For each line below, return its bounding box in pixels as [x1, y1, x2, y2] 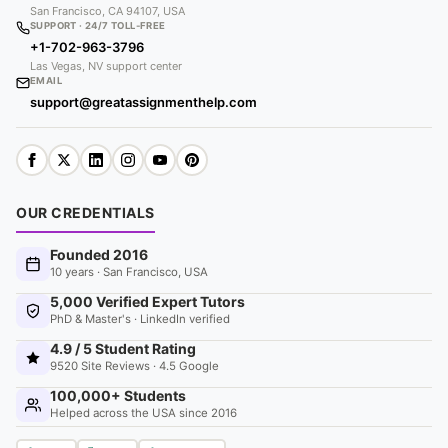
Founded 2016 [50, 246, 148, 263]
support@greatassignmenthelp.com [30, 94, 257, 110]
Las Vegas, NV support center [30, 59, 182, 73]
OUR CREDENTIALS [16, 204, 155, 221]
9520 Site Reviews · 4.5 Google [50, 359, 219, 373]
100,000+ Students [50, 387, 186, 404]
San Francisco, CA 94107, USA [30, 4, 185, 18]
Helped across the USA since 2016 [50, 406, 237, 420]
